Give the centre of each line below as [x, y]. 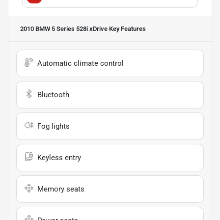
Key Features [127, 29]
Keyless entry [59, 158]
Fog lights [54, 126]
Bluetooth [53, 95]
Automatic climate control [81, 64]
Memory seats [61, 189]
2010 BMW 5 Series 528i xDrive [64, 29]
